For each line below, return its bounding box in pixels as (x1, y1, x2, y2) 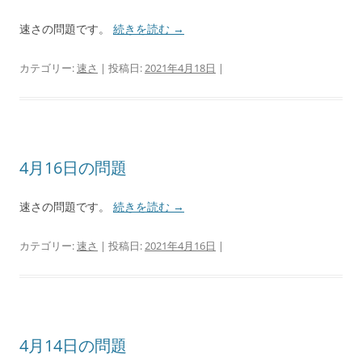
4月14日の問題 (19, 335, 127, 357)
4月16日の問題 (19, 157, 127, 179)
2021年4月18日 (145, 61, 216, 76)
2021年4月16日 (145, 238, 216, 254)
